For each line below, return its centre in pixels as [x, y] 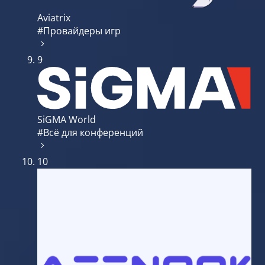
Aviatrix [54, 18]
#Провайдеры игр [79, 31]
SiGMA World [67, 119]
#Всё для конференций [90, 132]
